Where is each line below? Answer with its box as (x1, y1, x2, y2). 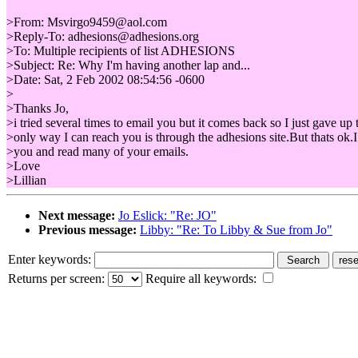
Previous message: (38, 222, 137, 237)
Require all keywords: (142, 271, 260, 285)
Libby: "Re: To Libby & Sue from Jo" (140, 222, 332, 237)
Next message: (38, 208, 115, 222)
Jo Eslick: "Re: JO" (118, 208, 217, 222)
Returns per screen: (8, 271, 108, 285)
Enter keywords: (8, 252, 94, 266)
